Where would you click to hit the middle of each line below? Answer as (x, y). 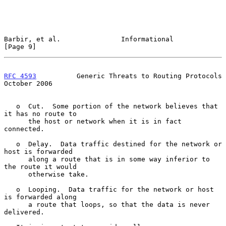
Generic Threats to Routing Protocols (129, 76)
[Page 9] (20, 46)
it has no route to (40, 114)
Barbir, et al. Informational (89, 39)
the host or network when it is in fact (16, 121)
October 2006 (28, 83)
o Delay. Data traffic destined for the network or (10, 144)
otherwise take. (16, 174)
